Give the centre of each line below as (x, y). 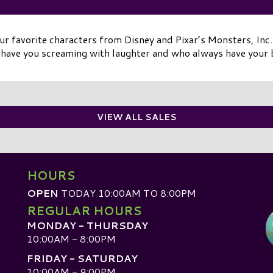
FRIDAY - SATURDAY (82, 258)
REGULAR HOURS (84, 210)
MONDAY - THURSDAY (87, 225)
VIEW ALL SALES (136, 117)
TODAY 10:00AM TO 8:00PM (127, 193)
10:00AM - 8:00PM (71, 238)
